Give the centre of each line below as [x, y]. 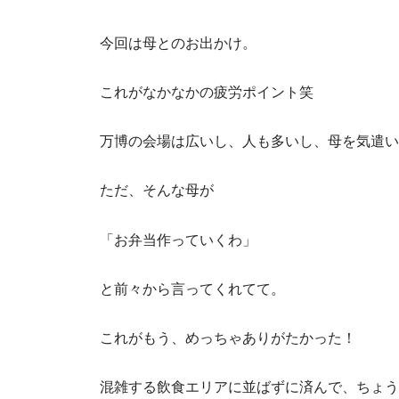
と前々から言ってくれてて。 [192, 288]
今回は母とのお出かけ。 [178, 42]
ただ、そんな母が [157, 190]
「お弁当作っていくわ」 [178, 239]
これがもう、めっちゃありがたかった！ [228, 338]
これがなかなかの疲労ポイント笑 [207, 91]
